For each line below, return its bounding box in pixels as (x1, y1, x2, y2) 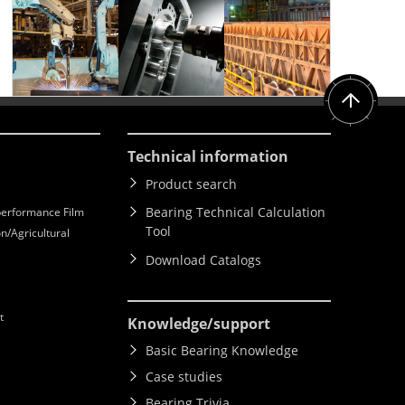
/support (207, 314, 270, 334)
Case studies (146, 368, 222, 386)
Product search (146, 175, 237, 193)
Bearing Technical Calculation (146, 203, 325, 221)
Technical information (127, 146, 288, 167)
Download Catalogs (146, 251, 261, 269)
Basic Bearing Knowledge (146, 342, 298, 360)
